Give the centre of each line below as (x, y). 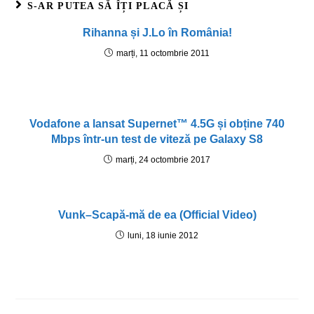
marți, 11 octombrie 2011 (163, 54)
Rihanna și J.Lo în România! (157, 33)
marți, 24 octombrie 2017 (163, 160)
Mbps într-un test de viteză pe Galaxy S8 (157, 139)
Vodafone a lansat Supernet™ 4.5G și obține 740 (157, 124)
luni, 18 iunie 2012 (163, 236)
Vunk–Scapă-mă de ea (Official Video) (157, 215)
